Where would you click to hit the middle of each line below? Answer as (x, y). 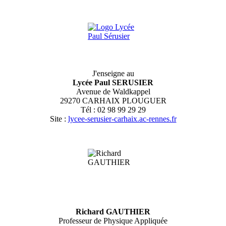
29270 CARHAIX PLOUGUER (113, 100)
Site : (59, 119)
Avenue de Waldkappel (113, 91)
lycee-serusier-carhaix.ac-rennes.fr (122, 119)
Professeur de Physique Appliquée (113, 220)
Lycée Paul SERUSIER (113, 82)
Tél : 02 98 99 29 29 (113, 109)
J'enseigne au (113, 73)
